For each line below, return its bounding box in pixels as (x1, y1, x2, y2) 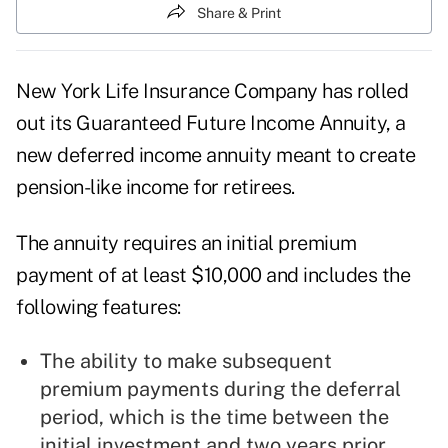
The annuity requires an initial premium (16, 231, 357, 256)
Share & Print (197, 4, 281, 21)
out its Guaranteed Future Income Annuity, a (16, 111, 406, 136)
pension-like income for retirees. (16, 175, 295, 200)
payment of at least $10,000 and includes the (16, 263, 410, 288)
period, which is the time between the (40, 405, 389, 430)
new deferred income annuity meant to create (16, 143, 416, 168)
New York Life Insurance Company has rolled (16, 79, 408, 104)
